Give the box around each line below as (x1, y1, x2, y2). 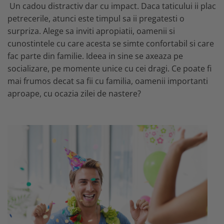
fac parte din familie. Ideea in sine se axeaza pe (7, 50, 183, 61)
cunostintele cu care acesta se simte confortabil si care (7, 37, 214, 49)
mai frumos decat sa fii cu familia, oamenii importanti (7, 75, 208, 86)
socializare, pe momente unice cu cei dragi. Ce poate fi (7, 62, 211, 74)
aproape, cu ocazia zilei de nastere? (7, 87, 141, 99)
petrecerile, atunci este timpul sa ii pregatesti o (7, 12, 184, 24)
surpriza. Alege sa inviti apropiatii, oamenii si (7, 25, 175, 36)
